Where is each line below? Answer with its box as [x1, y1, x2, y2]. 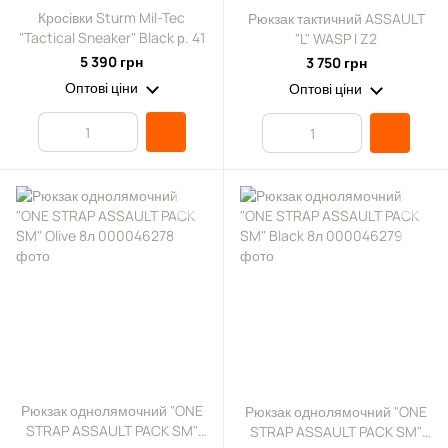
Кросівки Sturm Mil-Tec [38, 8, 185, 27]
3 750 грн [305, 53, 367, 72]
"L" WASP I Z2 [295, 29, 377, 48]
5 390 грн [80, 52, 143, 71]
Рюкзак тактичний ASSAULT [247, 9, 425, 28]
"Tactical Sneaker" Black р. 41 [18, 28, 205, 47]
